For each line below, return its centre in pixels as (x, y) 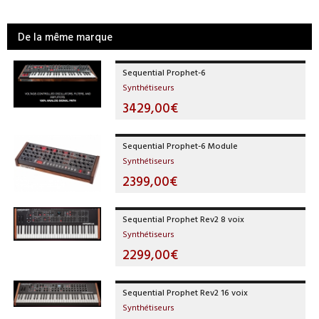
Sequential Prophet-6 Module (181, 145)
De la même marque (65, 37)
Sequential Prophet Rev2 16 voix (185, 292)
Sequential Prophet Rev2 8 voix (184, 219)
